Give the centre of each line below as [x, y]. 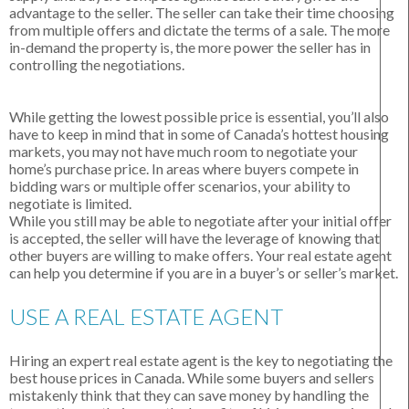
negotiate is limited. [70, 204]
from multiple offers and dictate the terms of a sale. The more [199, 30]
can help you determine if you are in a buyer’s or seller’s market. [204, 273]
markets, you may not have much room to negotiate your [184, 152]
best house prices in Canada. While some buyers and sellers [192, 378]
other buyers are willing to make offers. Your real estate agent [200, 256]
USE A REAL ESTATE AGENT [146, 317]
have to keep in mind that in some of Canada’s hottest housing [199, 134]
